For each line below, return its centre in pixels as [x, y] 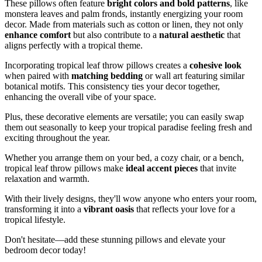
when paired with [38, 76]
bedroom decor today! [45, 250]
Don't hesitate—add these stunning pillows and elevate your [115, 240]
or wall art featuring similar [194, 76]
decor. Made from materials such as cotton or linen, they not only [124, 25]
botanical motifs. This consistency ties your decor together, [112, 87]
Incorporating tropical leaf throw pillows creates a [97, 65]
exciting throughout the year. [57, 138]
